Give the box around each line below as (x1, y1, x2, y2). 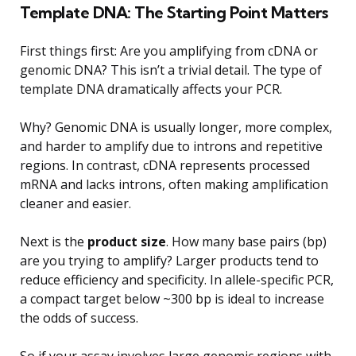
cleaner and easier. (20, 194, 131, 212)
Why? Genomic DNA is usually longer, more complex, (20, 118, 332, 136)
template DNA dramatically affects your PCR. (20, 79, 282, 98)
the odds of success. (20, 308, 138, 327)
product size (87, 232, 166, 250)
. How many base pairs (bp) (166, 232, 327, 250)
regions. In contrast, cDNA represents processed (20, 156, 310, 174)
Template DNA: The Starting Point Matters (20, 2, 327, 22)
